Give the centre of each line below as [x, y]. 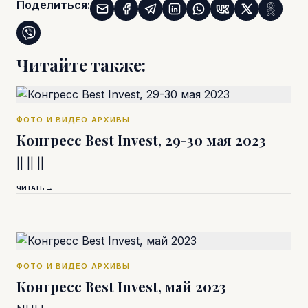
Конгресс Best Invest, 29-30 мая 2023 [141, 140]
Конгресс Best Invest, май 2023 [121, 287]
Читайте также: [81, 65]
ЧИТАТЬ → [35, 188]
